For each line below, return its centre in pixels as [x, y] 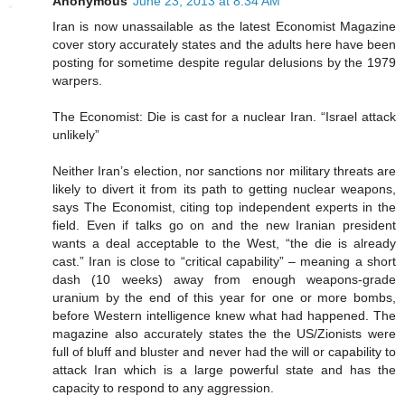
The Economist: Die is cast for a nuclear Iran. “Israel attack [224, 117]
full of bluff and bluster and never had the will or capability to [224, 352]
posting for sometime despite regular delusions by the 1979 [224, 63]
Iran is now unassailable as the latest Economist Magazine [224, 27]
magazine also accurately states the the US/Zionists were [224, 334]
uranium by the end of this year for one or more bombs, [224, 298]
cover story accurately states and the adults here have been [224, 45]
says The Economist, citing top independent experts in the [224, 207]
